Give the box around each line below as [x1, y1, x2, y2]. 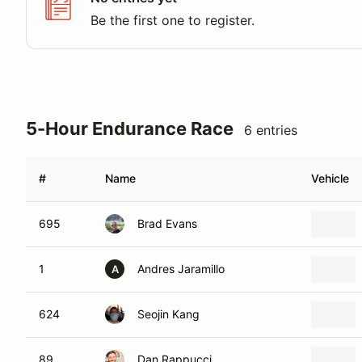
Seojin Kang [137, 307, 200, 321]
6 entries [244, 122, 297, 138]
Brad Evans [137, 217, 197, 230]
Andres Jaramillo [137, 262, 225, 276]
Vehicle [311, 171, 349, 185]
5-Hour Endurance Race [26, 118, 234, 139]
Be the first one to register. [90, 12, 255, 28]
